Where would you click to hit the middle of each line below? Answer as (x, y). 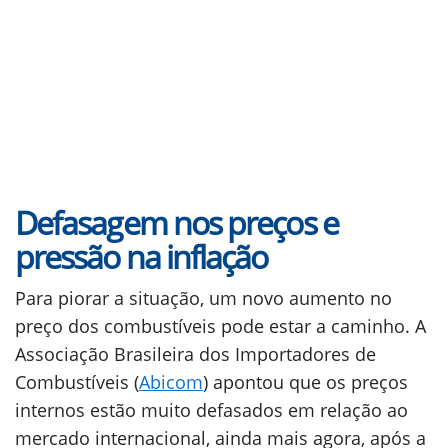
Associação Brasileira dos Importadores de (195, 354)
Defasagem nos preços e (176, 222)
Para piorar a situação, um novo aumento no (203, 298)
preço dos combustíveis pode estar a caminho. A (220, 326)
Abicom (171, 382)
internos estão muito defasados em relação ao (211, 410)
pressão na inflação (141, 256)
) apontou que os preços (305, 382)
